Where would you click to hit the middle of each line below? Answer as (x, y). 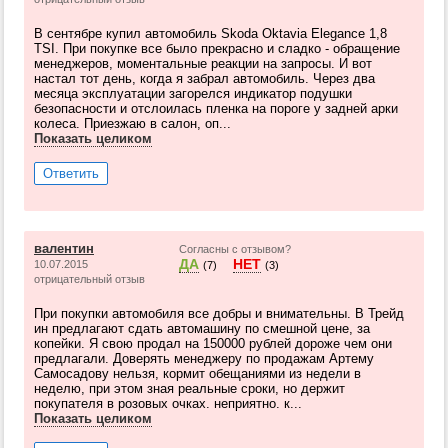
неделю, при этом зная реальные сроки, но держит (189, 388)
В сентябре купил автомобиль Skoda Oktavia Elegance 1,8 (210, 33)
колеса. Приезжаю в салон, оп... (132, 123)
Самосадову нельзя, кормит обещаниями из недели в (197, 373)
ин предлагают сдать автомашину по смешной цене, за (202, 328)
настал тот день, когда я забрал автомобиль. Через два (204, 78)
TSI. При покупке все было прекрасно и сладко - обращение (217, 48)
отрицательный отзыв (89, 279)
